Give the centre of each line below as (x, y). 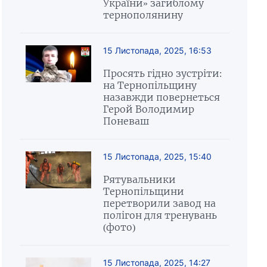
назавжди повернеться (161, 97)
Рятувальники (139, 179)
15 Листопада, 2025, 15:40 (157, 156)
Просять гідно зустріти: (162, 73)
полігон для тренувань (160, 215)
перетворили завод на (159, 203)
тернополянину (143, 15)
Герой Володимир (148, 109)
